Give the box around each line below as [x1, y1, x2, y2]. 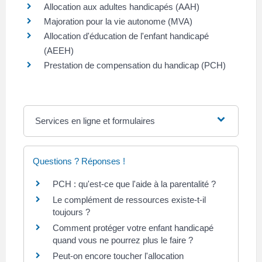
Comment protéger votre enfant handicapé [53, 222, 213, 233]
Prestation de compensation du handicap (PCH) [44, 60, 226, 70]
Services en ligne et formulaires [35, 115, 155, 126]
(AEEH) [44, 45, 74, 56]
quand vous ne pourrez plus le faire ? [53, 235, 193, 245]
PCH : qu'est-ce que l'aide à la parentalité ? [53, 178, 216, 189]
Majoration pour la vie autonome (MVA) [44, 16, 192, 26]
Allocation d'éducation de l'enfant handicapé [44, 30, 209, 41]
